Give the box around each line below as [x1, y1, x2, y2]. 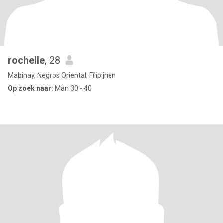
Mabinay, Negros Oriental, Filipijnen [8, 71, 116, 79]
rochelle [8, 54, 45, 66]
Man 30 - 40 [53, 84, 92, 92]
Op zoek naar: [8, 84, 53, 92]
